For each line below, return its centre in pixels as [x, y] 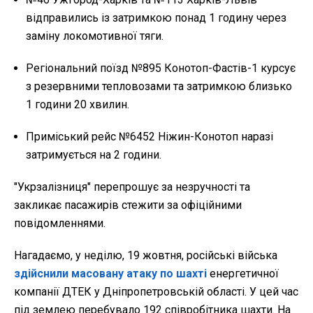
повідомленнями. [60, 224]
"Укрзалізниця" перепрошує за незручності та [132, 187]
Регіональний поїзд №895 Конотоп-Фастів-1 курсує [161, 68]
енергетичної [244, 274]
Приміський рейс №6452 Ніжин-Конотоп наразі [150, 137]
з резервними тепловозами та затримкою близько [159, 87]
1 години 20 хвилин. [78, 105]
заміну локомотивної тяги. [95, 36]
